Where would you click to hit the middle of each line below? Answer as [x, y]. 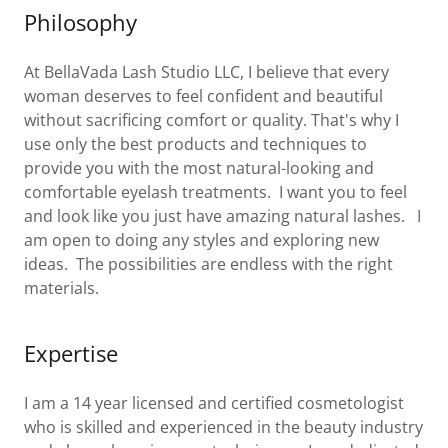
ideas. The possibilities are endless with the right [208, 263]
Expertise [71, 352]
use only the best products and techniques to [195, 143]
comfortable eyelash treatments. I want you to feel [215, 191]
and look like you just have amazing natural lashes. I [222, 215]
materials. [71, 287]
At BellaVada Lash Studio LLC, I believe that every [206, 71]
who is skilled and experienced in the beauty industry [223, 426]
